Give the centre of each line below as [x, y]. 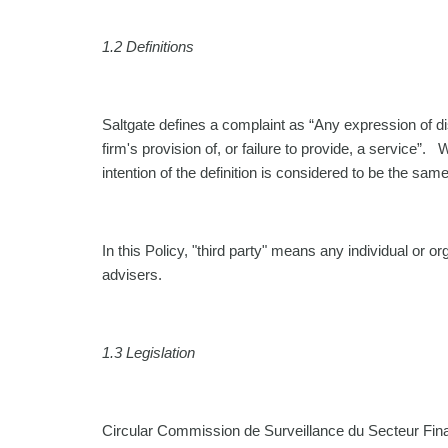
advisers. [132, 274]
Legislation [160, 352]
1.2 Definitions [148, 46]
